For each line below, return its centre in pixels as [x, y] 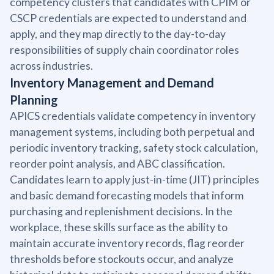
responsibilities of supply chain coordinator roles [124, 50]
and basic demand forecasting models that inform [127, 195]
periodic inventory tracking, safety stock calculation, [134, 147]
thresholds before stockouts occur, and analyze [122, 259]
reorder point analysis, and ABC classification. [117, 163]
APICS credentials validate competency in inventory [133, 116]
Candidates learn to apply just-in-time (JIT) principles [135, 179]
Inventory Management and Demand [112, 82]
